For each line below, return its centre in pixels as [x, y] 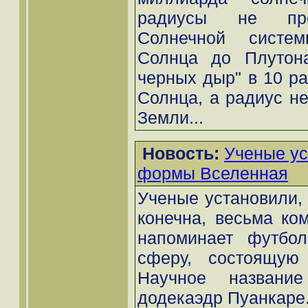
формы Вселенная [213, 174]
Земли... [170, 118]
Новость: [181, 154]
